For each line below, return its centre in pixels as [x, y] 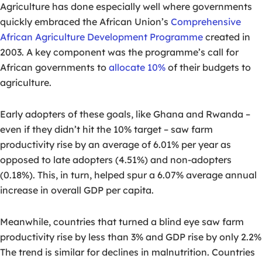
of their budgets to [208, 67]
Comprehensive [206, 21]
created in [227, 37]
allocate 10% [137, 67]
